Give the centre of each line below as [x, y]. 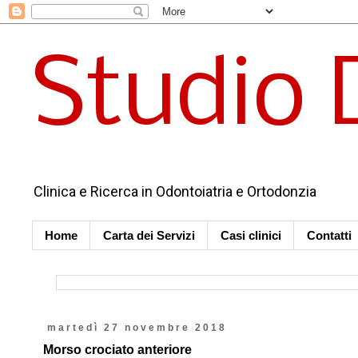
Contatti [329, 235]
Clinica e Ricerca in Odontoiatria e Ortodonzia [175, 191]
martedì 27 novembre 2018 [137, 328]
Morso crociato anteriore [117, 350]
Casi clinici [251, 235]
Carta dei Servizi [149, 235]
